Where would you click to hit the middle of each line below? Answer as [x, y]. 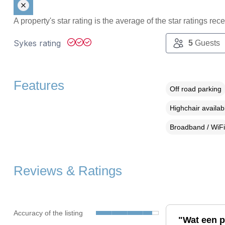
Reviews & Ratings [68, 171]
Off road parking [195, 89]
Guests [206, 43]
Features [39, 86]
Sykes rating [38, 43]
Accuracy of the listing [48, 213]
